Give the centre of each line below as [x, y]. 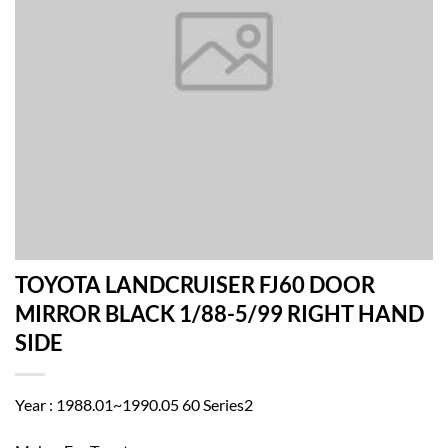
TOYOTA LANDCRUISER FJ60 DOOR [195, 285]
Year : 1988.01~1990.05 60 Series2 [134, 405]
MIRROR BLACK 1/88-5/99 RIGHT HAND [219, 314]
